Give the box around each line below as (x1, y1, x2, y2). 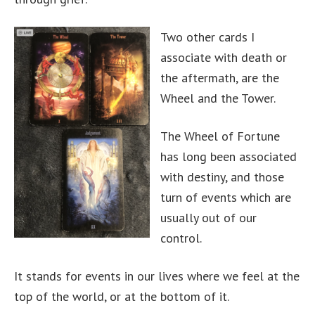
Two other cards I (160, 29, 255, 45)
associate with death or (160, 49, 287, 65)
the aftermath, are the (160, 70, 279, 86)
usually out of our (160, 210, 257, 226)
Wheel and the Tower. (160, 90, 276, 106)
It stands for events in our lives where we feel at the (14, 268, 300, 284)
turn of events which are (160, 189, 291, 205)
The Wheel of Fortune (160, 128, 280, 144)
